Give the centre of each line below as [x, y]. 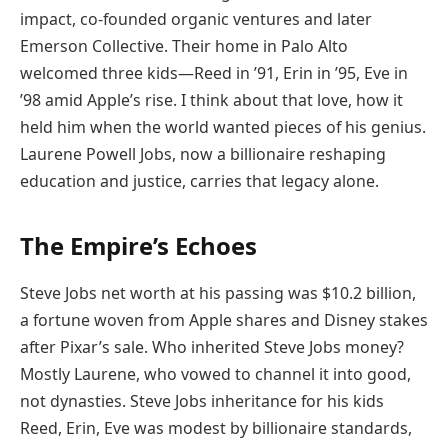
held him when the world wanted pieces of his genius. [223, 127]
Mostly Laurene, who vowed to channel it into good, [215, 374]
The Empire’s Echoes [138, 245]
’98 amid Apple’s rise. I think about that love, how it [211, 100]
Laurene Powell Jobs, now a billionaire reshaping [203, 154]
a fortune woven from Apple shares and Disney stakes [224, 320]
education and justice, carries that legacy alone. [199, 181]
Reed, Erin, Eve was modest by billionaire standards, [216, 428]
